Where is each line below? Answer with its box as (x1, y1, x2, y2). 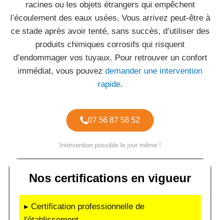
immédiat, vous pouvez (18, 66, 105, 76)
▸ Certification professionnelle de (24, 202, 144, 211)
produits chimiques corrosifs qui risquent (35, 40, 185, 49)
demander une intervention (105, 66, 202, 76)
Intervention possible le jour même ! (59, 141, 161, 149)
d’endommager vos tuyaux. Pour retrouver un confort (13, 53, 207, 62)
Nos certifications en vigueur (29, 171, 191, 185)
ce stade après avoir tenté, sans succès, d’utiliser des (10, 27, 210, 36)
